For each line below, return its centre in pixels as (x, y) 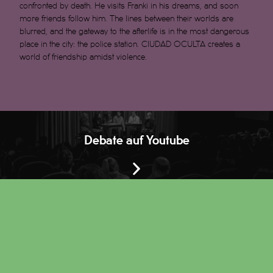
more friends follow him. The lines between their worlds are (127, 19)
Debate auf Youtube (136, 141)
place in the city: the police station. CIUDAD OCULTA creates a (130, 44)
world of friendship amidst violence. (83, 57)
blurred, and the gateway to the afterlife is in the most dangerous (135, 32)
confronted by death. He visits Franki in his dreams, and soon (129, 6)
